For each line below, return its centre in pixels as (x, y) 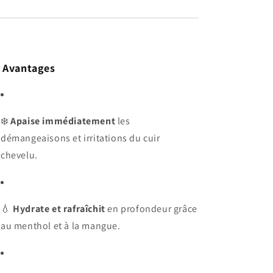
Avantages (29, 68)
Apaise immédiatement (63, 121)
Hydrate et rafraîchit (59, 208)
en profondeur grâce (151, 208)
